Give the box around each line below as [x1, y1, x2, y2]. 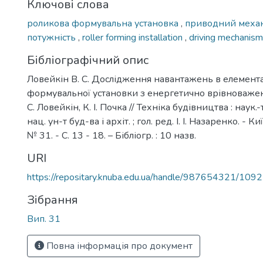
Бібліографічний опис [27, 52, 149, 68]
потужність [27, 31, 78, 44]
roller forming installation [82, 31, 185, 44]
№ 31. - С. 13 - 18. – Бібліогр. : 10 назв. [27, 129, 196, 142]
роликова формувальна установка [27, 17, 181, 30]
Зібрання [27, 192, 78, 208]
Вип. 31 [27, 213, 60, 225]
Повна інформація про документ [44, 240, 193, 252]
